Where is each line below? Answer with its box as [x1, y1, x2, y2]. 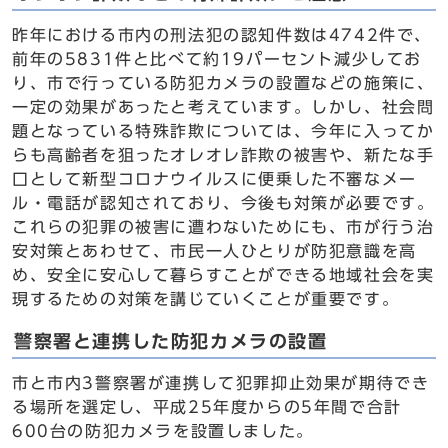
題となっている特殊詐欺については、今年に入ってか [12, 123, 435, 139]
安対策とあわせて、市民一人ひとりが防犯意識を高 [12, 243, 417, 259]
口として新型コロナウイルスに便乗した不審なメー [12, 171, 417, 187]
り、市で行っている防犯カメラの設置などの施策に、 [12, 75, 435, 91]
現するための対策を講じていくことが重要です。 [12, 291, 400, 307]
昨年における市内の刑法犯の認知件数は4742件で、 [12, 27, 433, 43]
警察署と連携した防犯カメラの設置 [14, 333, 328, 350]
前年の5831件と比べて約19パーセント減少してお [12, 51, 422, 67]
